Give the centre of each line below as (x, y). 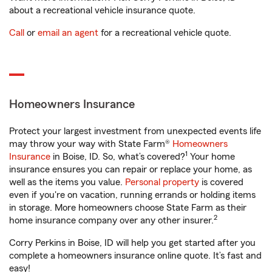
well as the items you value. (67, 182)
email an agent (68, 33)
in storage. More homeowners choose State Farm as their (128, 208)
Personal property (162, 182)
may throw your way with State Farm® (91, 144)
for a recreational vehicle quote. (165, 33)
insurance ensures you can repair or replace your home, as (131, 170)
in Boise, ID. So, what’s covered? (118, 157)
